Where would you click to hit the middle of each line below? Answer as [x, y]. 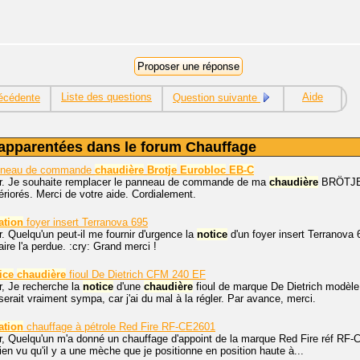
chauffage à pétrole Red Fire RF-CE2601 [119, 327]
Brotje [162, 170]
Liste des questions [106, 97]
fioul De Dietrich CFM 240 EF [136, 274]
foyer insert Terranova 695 [86, 222]
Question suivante [217, 98]
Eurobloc [203, 170]
